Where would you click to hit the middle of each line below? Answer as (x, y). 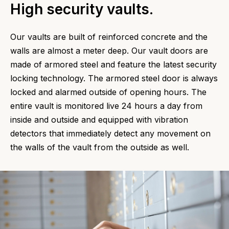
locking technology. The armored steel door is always (114, 78)
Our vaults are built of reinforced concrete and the (109, 37)
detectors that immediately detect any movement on (110, 133)
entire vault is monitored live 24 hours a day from (106, 106)
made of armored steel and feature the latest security (113, 64)
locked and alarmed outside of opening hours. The (108, 92)
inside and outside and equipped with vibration (99, 119)
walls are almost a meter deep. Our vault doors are (109, 50)
